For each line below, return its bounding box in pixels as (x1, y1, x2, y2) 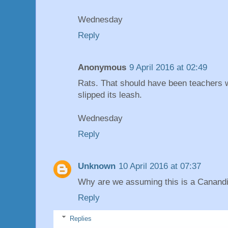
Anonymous (78, 62, 126, 72)
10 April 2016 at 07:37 (119, 161, 201, 171)
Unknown (78, 161, 116, 171)
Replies (69, 214, 92, 222)
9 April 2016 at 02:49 (129, 62, 207, 72)
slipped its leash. (78, 90, 142, 100)
